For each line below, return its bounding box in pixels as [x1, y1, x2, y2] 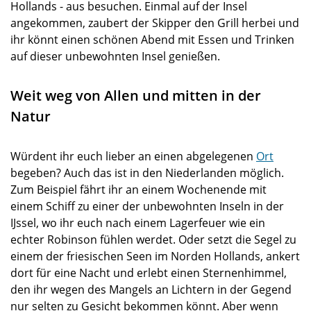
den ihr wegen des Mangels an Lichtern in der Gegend [10, 282, 292, 297]
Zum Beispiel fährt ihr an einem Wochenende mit [10, 182, 267, 197]
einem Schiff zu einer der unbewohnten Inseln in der [10, 199, 284, 214]
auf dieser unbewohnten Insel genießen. [10, 49, 220, 64]
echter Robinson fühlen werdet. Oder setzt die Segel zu [10, 232, 296, 247]
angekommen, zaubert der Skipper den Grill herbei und [10, 15, 299, 31]
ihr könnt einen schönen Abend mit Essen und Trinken [10, 32, 294, 47]
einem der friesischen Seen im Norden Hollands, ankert [10, 249, 300, 264]
